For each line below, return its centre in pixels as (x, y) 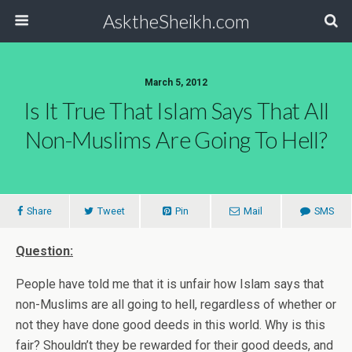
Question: (44, 251)
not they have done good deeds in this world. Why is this (170, 325)
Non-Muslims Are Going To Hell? (176, 140)
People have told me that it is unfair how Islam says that (170, 284)
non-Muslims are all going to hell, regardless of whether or (176, 304)
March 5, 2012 (176, 82)
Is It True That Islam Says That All (176, 111)
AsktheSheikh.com (176, 21)
